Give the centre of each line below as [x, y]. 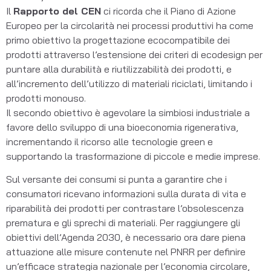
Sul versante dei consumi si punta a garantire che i [116, 179]
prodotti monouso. [46, 98]
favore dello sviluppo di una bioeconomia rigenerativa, [122, 127]
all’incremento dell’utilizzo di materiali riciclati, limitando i [129, 83]
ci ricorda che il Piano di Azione [168, 11]
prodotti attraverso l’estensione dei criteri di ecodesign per [134, 54]
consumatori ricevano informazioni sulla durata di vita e [126, 194]
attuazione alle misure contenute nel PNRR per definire [126, 252]
